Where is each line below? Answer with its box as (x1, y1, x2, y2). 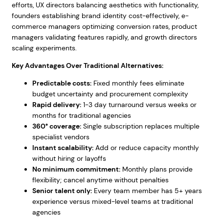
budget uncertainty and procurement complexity (32, 89, 188, 98)
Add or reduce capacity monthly (93, 143, 199, 152)
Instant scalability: (32, 143, 93, 152)
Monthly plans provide (120, 165, 193, 174)
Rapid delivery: (32, 100, 81, 109)
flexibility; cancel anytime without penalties (32, 175, 169, 184)
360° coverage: (32, 122, 81, 131)
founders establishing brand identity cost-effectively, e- (11, 11, 189, 20)
